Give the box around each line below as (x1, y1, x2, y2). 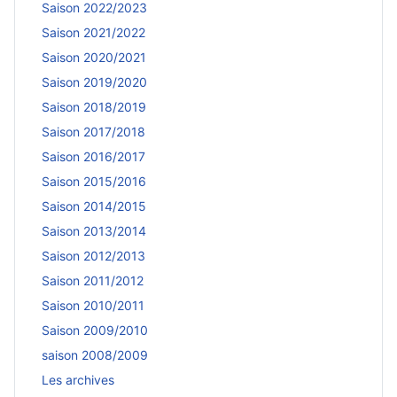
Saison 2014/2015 (42, 198, 146, 214)
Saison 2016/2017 (42, 149, 145, 165)
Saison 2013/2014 (42, 223, 146, 239)
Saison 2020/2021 (42, 50, 146, 66)
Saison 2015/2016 (42, 174, 146, 190)
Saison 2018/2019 (42, 99, 146, 115)
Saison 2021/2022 (42, 25, 145, 41)
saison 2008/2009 (42, 347, 148, 363)
